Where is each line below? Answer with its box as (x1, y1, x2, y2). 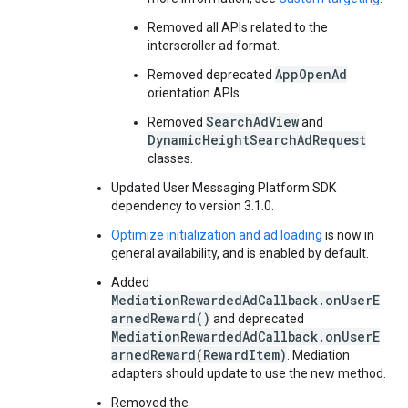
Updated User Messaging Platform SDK (111, 180, 336, 195)
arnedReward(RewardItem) (111, 346, 287, 363)
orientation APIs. (148, 86, 242, 100)
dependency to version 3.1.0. (111, 199, 274, 213)
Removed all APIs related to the (148, 20, 328, 35)
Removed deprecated (148, 67, 275, 82)
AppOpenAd (275, 66, 347, 83)
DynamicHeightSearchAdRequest (148, 131, 366, 148)
